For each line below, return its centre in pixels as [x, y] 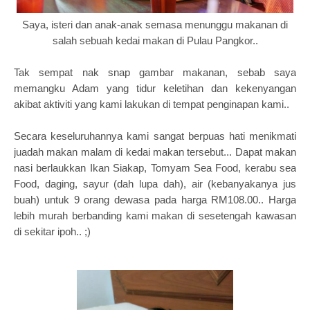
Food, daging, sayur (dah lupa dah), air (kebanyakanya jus [155, 184]
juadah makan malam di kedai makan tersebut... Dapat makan [155, 152]
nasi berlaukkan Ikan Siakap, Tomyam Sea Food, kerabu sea [155, 168]
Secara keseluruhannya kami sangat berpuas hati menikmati [155, 136]
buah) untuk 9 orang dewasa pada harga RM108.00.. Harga [155, 200]
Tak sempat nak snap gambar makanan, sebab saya [155, 72]
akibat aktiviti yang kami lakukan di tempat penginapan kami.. [153, 104]
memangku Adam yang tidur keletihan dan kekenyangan [155, 88]
